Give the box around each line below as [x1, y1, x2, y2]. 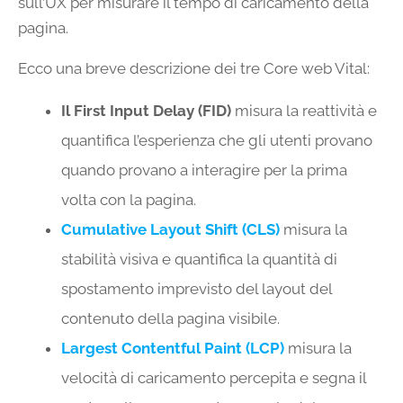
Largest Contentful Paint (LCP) [61, 339, 284, 358]
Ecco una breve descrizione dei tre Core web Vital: [18, 59, 370, 78]
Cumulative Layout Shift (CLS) [61, 220, 280, 239]
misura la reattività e [231, 102, 377, 121]
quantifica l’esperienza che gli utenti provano [61, 131, 372, 150]
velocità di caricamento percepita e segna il [61, 369, 366, 388]
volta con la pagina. [61, 191, 196, 210]
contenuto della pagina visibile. [61, 309, 280, 328]
